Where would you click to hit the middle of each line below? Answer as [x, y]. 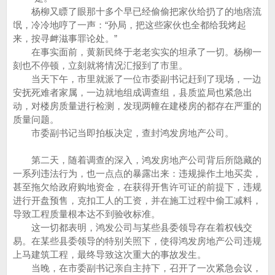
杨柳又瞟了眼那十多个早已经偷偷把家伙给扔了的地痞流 [137, 11]
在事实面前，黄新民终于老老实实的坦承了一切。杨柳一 [137, 52]
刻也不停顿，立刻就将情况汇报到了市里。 [100, 65]
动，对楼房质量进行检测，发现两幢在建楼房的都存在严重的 [137, 106]
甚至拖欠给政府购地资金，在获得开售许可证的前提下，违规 [137, 187]
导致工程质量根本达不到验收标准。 [87, 214]
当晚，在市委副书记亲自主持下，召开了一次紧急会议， [137, 268]
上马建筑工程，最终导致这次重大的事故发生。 [110, 254]
